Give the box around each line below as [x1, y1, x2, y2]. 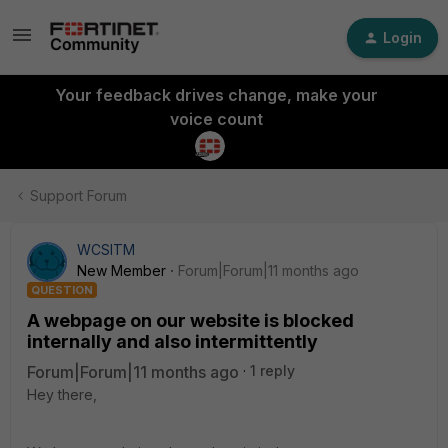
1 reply [250, 362, 295, 379]
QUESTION [31, 283, 93, 297]
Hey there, [27, 386, 97, 403]
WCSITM [77, 241, 135, 258]
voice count [169, 109, 263, 129]
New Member [77, 262, 166, 279]
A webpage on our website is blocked [27, 310, 354, 331]
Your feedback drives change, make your [54, 85, 378, 105]
